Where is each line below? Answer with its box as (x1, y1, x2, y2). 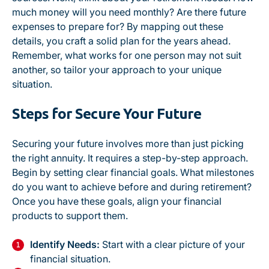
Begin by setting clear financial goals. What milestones (12, 166, 254, 178)
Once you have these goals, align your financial (12, 195, 222, 207)
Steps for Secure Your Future (12, 106, 202, 122)
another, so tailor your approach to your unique (12, 64, 222, 76)
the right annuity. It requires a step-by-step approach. (12, 152, 248, 164)
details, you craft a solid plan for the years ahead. (12, 35, 231, 47)
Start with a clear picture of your (100, 238, 245, 250)
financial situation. (30, 253, 110, 265)
